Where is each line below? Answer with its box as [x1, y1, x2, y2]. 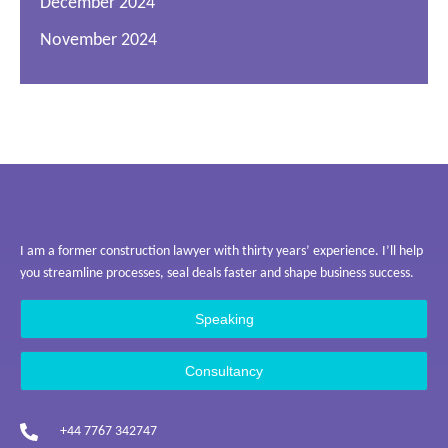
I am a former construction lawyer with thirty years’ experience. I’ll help [20, 243, 423, 259]
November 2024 [40, 30, 157, 50]
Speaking [194, 311, 254, 328]
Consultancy [185, 363, 263, 380]
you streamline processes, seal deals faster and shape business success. [20, 265, 417, 281]
